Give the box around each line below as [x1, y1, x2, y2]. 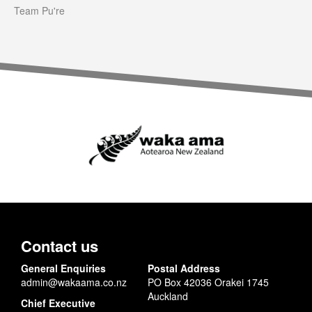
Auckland [148, 288, 188, 303]
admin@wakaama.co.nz [21, 274, 127, 289]
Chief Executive [21, 295, 95, 310]
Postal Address [148, 260, 220, 275]
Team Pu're [14, 3, 65, 17]
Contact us [21, 234, 98, 257]
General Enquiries [21, 260, 106, 275]
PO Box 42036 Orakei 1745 [148, 274, 269, 289]
